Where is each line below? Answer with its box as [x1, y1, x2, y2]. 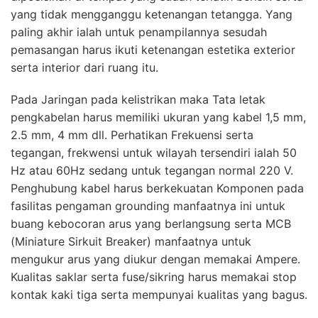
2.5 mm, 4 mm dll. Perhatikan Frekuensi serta [11, 127, 253, 142]
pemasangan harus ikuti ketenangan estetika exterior [11, 42, 295, 57]
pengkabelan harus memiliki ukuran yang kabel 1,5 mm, [11, 109, 306, 124]
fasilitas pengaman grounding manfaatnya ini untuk [11, 198, 285, 213]
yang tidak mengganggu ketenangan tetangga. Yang [11, 6, 292, 21]
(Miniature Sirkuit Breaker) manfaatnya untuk [11, 234, 251, 248]
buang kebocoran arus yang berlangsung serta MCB [11, 216, 291, 231]
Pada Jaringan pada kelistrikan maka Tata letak [11, 92, 265, 106]
